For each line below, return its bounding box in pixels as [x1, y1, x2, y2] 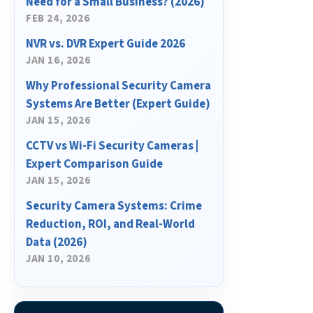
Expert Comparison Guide [26, 156, 163, 173]
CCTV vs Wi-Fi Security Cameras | [26, 138, 198, 155]
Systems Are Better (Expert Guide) [26, 96, 210, 113]
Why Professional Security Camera [26, 78, 211, 95]
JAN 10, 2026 [26, 252, 91, 267]
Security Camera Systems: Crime [26, 198, 202, 215]
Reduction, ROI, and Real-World [26, 216, 195, 233]
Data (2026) [26, 234, 87, 252]
